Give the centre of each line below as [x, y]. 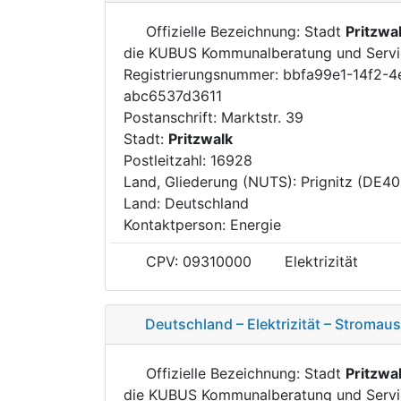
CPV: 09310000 [196, 261]
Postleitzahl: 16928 [188, 160]
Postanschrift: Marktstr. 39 [213, 117]
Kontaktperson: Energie [202, 224]
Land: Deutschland [186, 203]
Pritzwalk [200, 138]
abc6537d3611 [173, 95]
